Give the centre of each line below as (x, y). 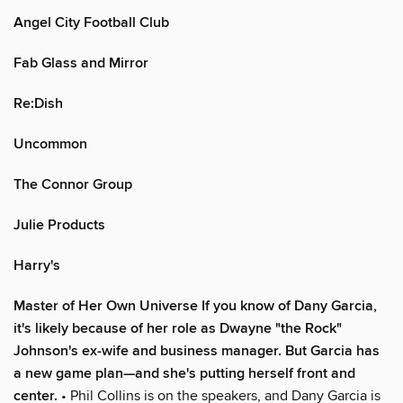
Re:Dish (38, 103)
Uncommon (50, 144)
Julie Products (59, 225)
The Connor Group (73, 184)
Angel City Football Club (91, 22)
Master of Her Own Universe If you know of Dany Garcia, (195, 306)
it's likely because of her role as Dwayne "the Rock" (178, 328)
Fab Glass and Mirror (81, 63)
